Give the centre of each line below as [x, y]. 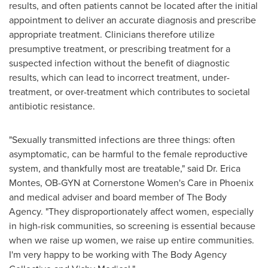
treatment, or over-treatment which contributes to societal [130, 92]
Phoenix [237, 182]
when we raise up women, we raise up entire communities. [132, 240]
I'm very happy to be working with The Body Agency [118, 254]
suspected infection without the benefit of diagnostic [119, 63]
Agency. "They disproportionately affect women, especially [131, 211]
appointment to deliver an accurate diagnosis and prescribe [133, 20]
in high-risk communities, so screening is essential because [132, 226]
